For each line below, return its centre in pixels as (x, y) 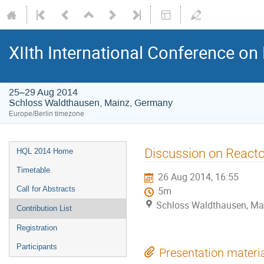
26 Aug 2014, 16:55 (199, 177)
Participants (37, 247)
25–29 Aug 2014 (43, 92)
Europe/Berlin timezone (47, 114)
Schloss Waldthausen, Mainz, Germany (91, 103)
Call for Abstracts (46, 189)
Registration (37, 228)
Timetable (33, 170)
